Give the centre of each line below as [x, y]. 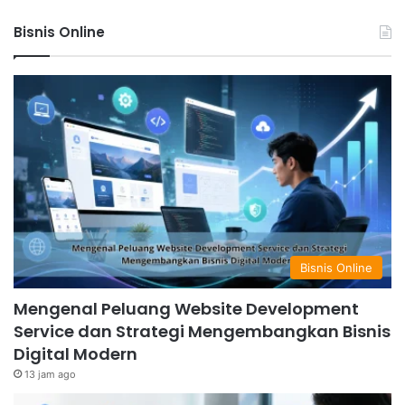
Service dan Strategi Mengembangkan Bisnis [202, 332]
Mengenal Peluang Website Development [186, 309]
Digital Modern [75, 354]
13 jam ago [50, 375]
